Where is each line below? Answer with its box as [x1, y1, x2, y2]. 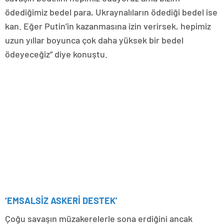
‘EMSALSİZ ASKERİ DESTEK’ [5, 194, 117, 206]
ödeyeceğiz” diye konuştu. [5, 48, 107, 59]
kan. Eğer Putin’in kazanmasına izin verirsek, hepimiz [5, 20, 211, 31]
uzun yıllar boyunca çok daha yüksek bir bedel [5, 34, 183, 45]
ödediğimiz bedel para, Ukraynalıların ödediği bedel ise [5, 6, 217, 17]
